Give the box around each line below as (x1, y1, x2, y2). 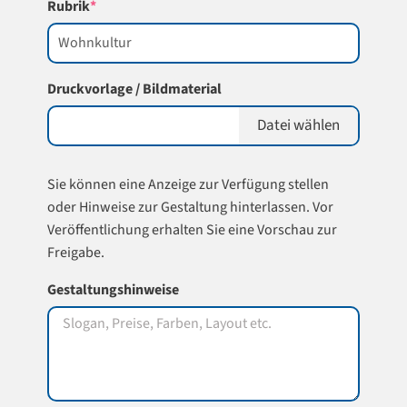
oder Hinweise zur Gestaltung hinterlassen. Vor (46, 197, 333, 217)
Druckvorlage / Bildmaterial (46, 79, 222, 99)
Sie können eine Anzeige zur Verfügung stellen (46, 174, 329, 194)
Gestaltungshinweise (46, 280, 179, 300)
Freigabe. (46, 243, 104, 263)
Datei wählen (257, 114, 341, 136)
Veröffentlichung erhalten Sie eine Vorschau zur (46, 220, 337, 240)
